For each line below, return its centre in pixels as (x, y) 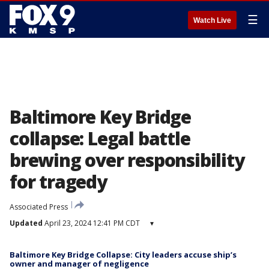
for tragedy (58, 182)
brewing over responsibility (127, 160)
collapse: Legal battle (100, 138)
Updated (26, 223)
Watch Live (212, 20)
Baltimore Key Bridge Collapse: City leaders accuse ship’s (123, 255)
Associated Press (39, 207)
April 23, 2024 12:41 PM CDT (91, 223)
